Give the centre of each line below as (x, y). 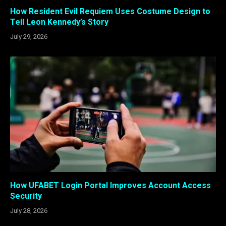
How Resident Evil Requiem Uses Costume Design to (110, 11)
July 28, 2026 (29, 211)
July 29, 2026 (29, 36)
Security (26, 196)
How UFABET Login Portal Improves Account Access (110, 186)
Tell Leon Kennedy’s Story (60, 22)
